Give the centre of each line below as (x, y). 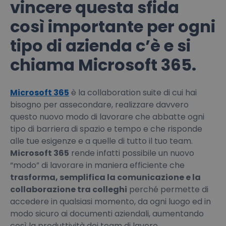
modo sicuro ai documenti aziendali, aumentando (107, 213)
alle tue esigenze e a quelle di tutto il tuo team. (101, 141)
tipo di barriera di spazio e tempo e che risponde (106, 129)
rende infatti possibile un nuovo (132, 153)
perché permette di (168, 189)
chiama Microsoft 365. (103, 65)
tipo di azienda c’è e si (100, 45)
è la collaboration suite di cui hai (133, 92)
